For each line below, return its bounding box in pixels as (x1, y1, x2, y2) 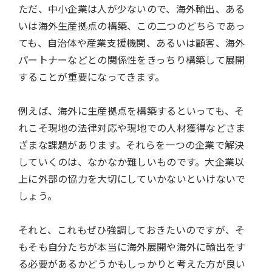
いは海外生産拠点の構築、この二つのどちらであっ (18, 18, 246, 33)
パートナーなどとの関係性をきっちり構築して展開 (18, 52, 245, 67)
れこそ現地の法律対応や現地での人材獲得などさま (18, 120, 246, 135)
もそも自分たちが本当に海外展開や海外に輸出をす (18, 239, 246, 254)
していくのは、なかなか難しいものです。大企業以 (18, 154, 245, 169)
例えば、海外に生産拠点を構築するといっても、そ (18, 103, 245, 118)
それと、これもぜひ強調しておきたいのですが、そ (18, 222, 245, 237)
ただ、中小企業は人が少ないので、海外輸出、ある (18, 1, 245, 16)
